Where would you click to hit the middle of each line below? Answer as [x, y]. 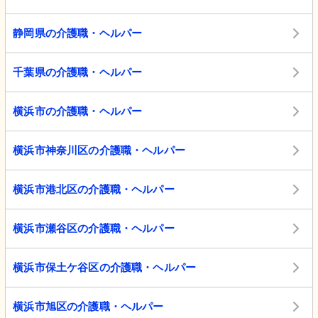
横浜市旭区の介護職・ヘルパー [88, 307]
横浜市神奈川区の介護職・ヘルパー [99, 150]
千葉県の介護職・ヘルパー [78, 72]
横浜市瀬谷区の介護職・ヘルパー [94, 229]
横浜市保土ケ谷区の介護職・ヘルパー [105, 268]
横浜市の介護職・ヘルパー [78, 111]
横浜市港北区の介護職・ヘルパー [94, 190]
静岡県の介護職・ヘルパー [78, 33]
